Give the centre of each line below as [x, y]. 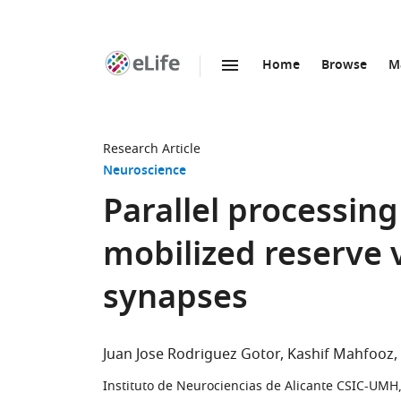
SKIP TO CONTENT [207, 85]
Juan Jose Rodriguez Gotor [192, 354]
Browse [344, 66]
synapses [175, 300]
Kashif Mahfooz [341, 354]
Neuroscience [145, 171]
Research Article [152, 149]
